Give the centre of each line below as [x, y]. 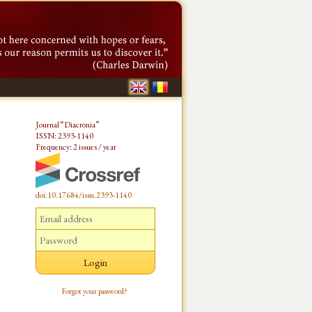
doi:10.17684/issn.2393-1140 [84, 195]
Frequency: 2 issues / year [76, 147]
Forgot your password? [95, 291]
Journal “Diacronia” [67, 125]
